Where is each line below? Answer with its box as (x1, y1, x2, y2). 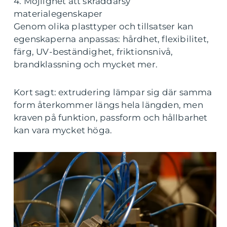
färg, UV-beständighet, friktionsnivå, (14, 47, 173, 57)
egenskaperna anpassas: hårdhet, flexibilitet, (14, 34, 209, 44)
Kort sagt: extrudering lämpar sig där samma (14, 87, 212, 97)
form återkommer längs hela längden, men (14, 100, 203, 110)
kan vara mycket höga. (14, 125, 112, 135)
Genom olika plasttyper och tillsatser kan (14, 21, 194, 31)
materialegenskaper (14, 9, 103, 19)
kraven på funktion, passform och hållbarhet (14, 112, 208, 123)
